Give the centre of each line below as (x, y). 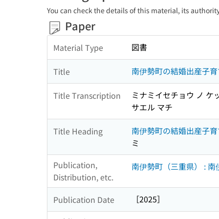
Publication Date (84, 199)
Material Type (78, 47)
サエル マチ (152, 107)
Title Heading (78, 131)
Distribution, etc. (83, 177)
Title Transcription (87, 95)
